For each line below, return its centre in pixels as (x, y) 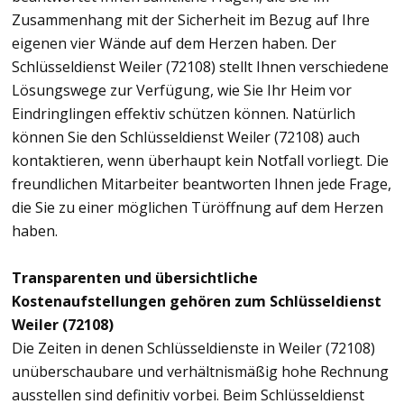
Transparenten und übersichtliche (135, 277)
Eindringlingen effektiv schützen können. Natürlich (184, 113)
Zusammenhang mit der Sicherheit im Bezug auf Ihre (191, 19)
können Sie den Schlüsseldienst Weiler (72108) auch (186, 137)
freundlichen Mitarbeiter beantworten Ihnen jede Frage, (202, 184)
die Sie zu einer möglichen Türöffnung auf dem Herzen (197, 207)
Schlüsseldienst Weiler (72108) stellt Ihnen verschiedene (200, 66)
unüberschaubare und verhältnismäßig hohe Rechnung (200, 371)
